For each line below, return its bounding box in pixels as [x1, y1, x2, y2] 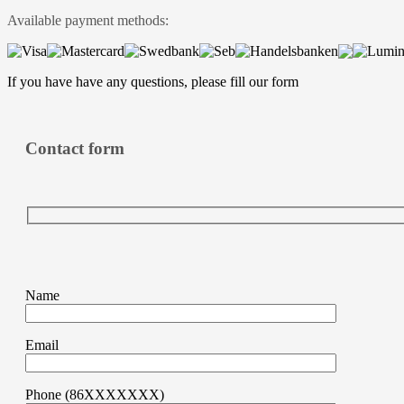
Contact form [25, 139, 124, 159]
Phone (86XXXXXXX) [25, 386, 164, 402]
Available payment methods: [7, 12, 169, 28]
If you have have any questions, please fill [7, 73, 249, 89]
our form [249, 73, 298, 89]
